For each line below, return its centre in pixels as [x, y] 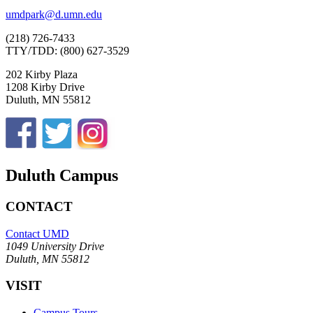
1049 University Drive [55, 246]
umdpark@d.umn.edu [54, 15]
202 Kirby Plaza [42, 75]
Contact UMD [37, 233]
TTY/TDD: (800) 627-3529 [67, 51]
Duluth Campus [62, 176]
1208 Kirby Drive [45, 87]
